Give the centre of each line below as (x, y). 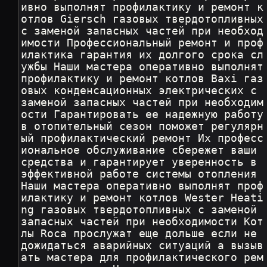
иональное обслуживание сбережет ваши (142, 150)
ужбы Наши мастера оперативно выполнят (142, 67)
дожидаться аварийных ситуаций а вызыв (142, 246)
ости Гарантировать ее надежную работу (142, 115)
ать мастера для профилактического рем (142, 258)
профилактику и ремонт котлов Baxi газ (142, 79)
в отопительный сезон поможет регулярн (142, 127)
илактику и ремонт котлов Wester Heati (142, 198)
